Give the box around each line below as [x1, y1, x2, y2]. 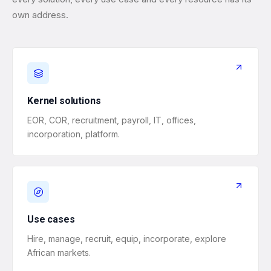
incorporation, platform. [27, 129, 120, 139]
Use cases [27, 214, 75, 225]
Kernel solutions [27, 95, 101, 106]
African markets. [27, 247, 91, 258]
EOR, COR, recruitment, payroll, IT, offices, [27, 115, 196, 125]
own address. [12, 9, 68, 21]
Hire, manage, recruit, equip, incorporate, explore [27, 233, 226, 244]
